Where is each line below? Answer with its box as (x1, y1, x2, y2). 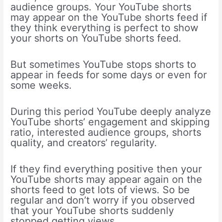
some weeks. (10, 79, 72, 92)
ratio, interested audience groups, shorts (10, 126, 202, 139)
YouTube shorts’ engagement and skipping (10, 116, 210, 128)
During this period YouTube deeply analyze (10, 106, 212, 118)
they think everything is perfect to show (10, 22, 199, 34)
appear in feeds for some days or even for (10, 69, 207, 81)
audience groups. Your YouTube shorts (10, 1, 192, 13)
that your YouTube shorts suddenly (10, 205, 174, 217)
